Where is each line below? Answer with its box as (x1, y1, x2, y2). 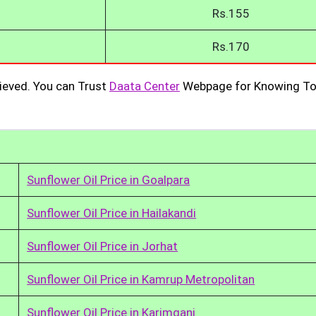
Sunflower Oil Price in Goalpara (27, 172, 190, 187)
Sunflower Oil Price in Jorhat (27, 238, 178, 253)
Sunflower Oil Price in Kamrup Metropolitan (27, 272, 255, 286)
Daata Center (109, 78, 180, 93)
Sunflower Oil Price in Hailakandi (27, 205, 197, 220)
